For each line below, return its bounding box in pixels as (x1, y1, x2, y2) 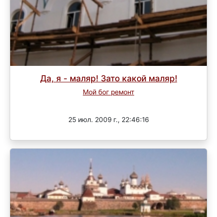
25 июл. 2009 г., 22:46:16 (68, 116, 149, 124)
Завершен (95, 99, 122, 106)
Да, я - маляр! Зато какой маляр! (40, 73, 177, 84)
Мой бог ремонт (83, 88, 134, 96)
